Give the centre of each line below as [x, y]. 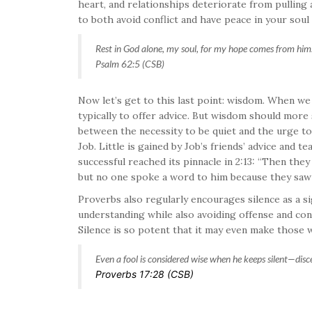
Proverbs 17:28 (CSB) [145, 274]
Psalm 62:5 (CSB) [130, 63]
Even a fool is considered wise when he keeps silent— [195, 258]
